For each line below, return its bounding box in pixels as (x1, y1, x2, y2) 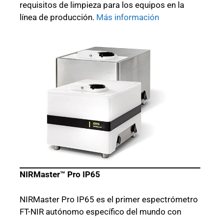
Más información (96, 12, 159, 22)
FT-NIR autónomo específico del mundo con (20, 206, 181, 217)
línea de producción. (20, 12, 96, 22)
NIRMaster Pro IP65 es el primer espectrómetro (20, 194, 198, 204)
